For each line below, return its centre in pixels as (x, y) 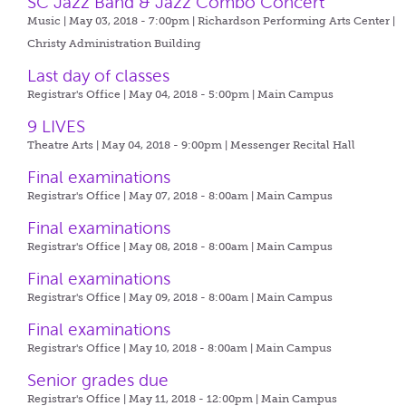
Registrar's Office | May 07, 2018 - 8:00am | (142, 196)
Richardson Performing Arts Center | (297, 21)
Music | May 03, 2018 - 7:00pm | (113, 21)
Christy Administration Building (115, 43)
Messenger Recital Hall (293, 145)
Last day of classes (99, 76)
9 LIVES (57, 126)
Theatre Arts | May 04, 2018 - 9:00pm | (129, 145)
